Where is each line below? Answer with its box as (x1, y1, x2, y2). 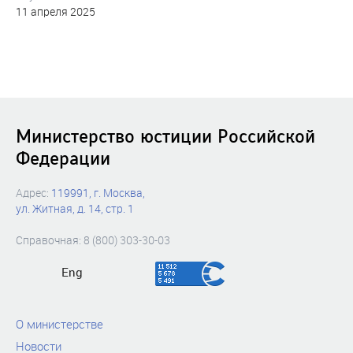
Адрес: (16, 185, 51, 200)
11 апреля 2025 (16, 4, 95, 19)
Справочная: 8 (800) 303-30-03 (16, 232, 170, 247)
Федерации (16, 147, 110, 169)
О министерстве (16, 315, 103, 332)
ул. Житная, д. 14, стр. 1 (16, 201, 134, 216)
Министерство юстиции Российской (16, 125, 315, 147)
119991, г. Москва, (51, 185, 145, 200)
